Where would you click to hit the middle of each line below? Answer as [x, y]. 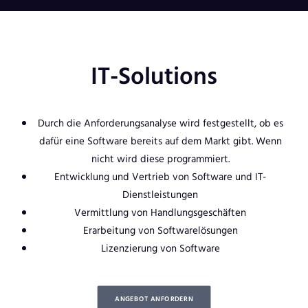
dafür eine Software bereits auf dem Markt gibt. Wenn [160, 141]
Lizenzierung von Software [160, 248]
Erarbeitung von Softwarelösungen [160, 230]
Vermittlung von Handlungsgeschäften [160, 212]
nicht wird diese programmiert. [160, 158]
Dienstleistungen [160, 194]
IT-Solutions [154, 75]
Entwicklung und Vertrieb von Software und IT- [160, 176]
